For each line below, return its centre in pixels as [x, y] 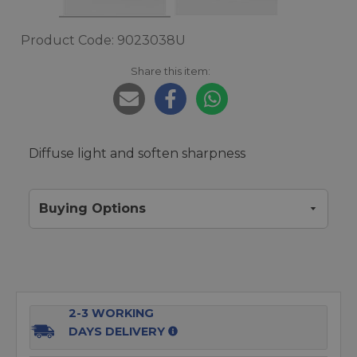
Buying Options [92, 208]
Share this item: [171, 71]
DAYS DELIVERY [117, 331]
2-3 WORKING [112, 313]
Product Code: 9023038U [103, 40]
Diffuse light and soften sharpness [137, 153]
